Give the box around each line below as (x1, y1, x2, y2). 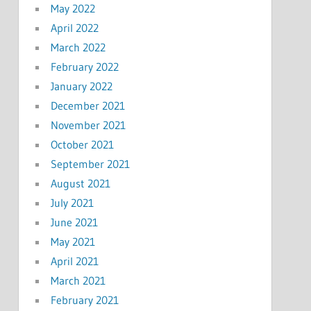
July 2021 (50, 195, 94, 210)
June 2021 (50, 215, 98, 229)
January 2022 (50, 78, 112, 93)
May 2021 (50, 234, 95, 249)
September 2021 (50, 156, 130, 171)
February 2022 (50, 59, 119, 74)
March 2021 (50, 273, 106, 287)
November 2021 (50, 117, 126, 132)
